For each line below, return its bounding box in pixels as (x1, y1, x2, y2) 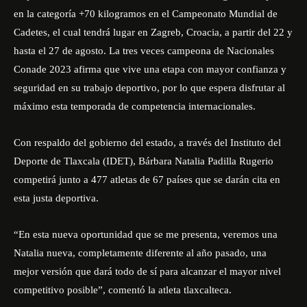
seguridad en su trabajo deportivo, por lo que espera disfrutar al (14, 82, 285, 93)
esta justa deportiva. (14, 193, 99, 204)
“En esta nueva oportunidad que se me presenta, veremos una (14, 229, 278, 240)
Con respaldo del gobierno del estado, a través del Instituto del (14, 137, 281, 148)
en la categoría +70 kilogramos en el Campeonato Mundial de (14, 8, 278, 19)
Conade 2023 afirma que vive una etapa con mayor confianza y (14, 64, 286, 75)
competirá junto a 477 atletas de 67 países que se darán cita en (14, 174, 280, 185)
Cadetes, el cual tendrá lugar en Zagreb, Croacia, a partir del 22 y (14, 27, 293, 38)
